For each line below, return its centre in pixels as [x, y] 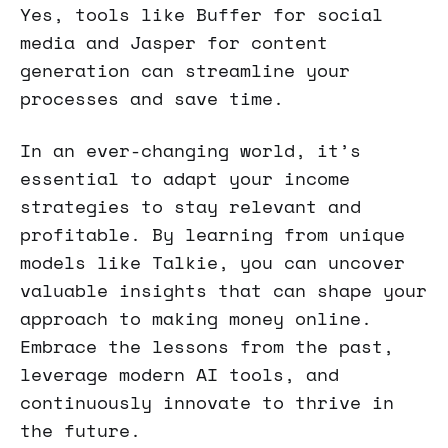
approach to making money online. [196, 318]
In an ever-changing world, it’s [190, 150]
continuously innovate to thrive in [207, 402]
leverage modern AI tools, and [179, 374]
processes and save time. [152, 98]
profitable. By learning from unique [212, 234]
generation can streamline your [185, 70]
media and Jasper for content [174, 42]
